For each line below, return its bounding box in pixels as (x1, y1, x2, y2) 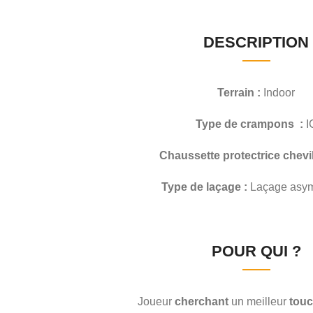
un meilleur (231, 295, 286, 307)
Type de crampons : (195, 117, 303, 130)
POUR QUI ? (211, 242, 301, 260)
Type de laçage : (161, 180, 247, 193)
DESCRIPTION (203, 33, 309, 51)
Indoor (261, 86, 295, 99)
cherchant (172, 295, 231, 307)
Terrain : (217, 86, 261, 99)
